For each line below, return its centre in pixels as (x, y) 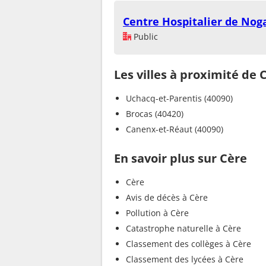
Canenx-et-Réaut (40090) (175, 129)
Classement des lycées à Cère (185, 259)
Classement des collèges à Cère (189, 243)
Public (145, 36)
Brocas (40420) (155, 113)
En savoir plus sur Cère (180, 158)
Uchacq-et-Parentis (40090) (179, 98)
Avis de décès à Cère (167, 197)
